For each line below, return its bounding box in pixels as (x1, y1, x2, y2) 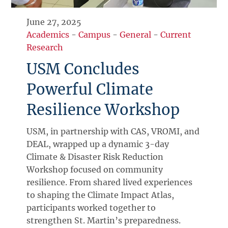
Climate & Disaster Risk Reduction (26, 152, 164, 162)
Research (26, 42, 64, 53)
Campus (78, 30, 111, 40)
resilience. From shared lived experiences (26, 177, 193, 188)
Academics (26, 30, 70, 40)
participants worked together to (26, 203, 156, 213)
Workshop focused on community (26, 164, 163, 175)
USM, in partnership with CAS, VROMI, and (26, 126, 200, 137)
